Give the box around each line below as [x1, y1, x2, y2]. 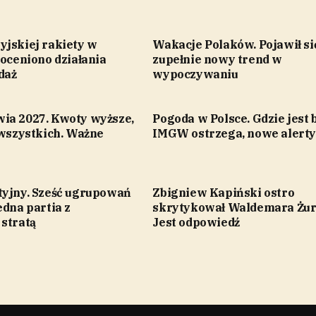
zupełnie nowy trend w [152, 52, 282, 67]
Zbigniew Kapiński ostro [152, 186, 295, 200]
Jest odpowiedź [152, 215, 240, 230]
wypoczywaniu [152, 67, 238, 82]
